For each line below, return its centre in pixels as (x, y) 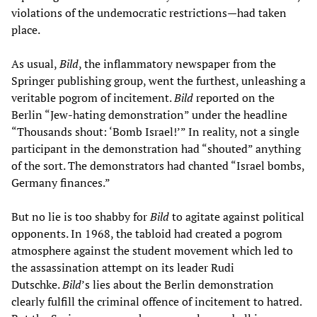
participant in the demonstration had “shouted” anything (156, 148)
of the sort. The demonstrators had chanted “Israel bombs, (158, 165)
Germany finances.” (61, 182)
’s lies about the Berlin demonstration (178, 284)
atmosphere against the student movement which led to (152, 250)
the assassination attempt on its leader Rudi (123, 267)
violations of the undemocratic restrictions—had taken (149, 12)
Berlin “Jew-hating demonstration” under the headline (149, 114)
